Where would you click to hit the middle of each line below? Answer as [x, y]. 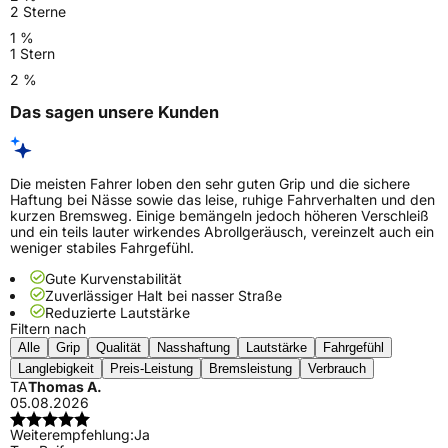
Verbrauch [337, 369]
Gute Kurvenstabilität [113, 279]
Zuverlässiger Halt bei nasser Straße [163, 296]
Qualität [118, 348]
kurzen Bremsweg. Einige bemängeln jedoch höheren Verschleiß [219, 216]
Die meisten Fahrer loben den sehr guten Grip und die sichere [210, 184]
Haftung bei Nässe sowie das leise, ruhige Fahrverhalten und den [222, 200]
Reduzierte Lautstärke [117, 313]
